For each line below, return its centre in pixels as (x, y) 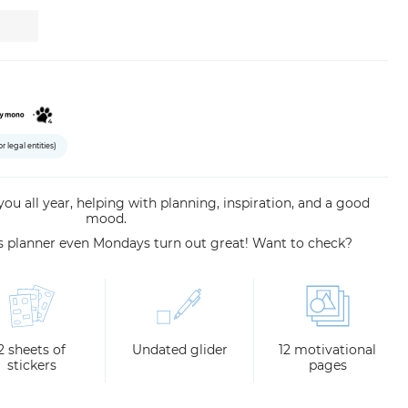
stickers (31, 365)
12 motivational (328, 350)
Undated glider (179, 350)
